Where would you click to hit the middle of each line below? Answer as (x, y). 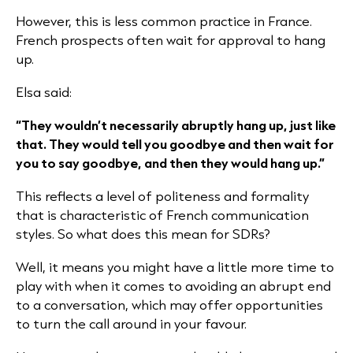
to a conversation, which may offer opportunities (169, 305)
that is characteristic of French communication (162, 215)
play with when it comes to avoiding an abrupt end (173, 286)
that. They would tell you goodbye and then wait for (175, 144)
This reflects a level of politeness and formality (162, 196)
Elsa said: (44, 92)
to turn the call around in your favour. (133, 323)
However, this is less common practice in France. (164, 21)
